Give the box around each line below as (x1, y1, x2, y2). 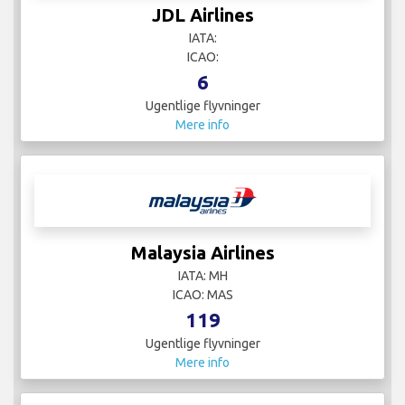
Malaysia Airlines (130, 241, 275, 263)
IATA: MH (177, 268, 228, 283)
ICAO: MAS (172, 287, 233, 302)
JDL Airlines (151, 4, 254, 25)
